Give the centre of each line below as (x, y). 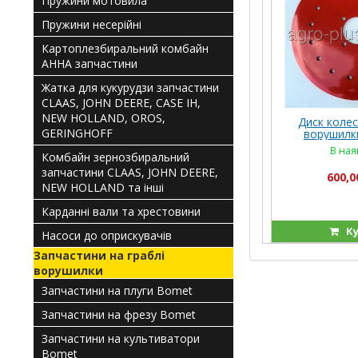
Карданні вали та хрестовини (121, 211)
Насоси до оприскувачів (107, 235)
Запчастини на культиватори (121, 338)
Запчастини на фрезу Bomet (119, 314)
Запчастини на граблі (99, 255)
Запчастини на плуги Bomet (117, 290)
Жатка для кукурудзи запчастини (130, 88)
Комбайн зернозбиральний (115, 157)
